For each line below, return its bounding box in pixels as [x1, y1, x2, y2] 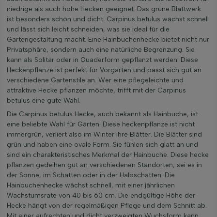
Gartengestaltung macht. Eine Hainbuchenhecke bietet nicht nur [7, 35, 209, 44]
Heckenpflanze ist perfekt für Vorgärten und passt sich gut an [7, 66, 201, 75]
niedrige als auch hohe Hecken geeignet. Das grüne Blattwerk [7, 5, 201, 14]
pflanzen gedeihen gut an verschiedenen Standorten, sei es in [7, 161, 202, 170]
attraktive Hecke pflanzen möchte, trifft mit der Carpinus [7, 86, 186, 95]
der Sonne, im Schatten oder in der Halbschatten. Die [7, 171, 175, 180]
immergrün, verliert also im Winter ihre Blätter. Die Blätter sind [7, 130, 202, 139]
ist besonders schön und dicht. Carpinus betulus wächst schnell [7, 15, 209, 24]
